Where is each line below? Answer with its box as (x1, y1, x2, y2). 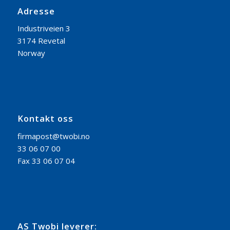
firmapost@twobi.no (17, 130, 90, 141)
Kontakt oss (17, 112, 73, 125)
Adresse (17, 5, 55, 17)
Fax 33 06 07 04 (17, 155, 75, 166)
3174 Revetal (17, 35, 65, 46)
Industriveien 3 (17, 23, 70, 34)
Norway (17, 48, 45, 59)
